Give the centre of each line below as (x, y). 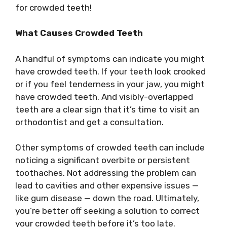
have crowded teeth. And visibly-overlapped (104, 97)
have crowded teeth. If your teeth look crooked (110, 71)
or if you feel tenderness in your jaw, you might (110, 84)
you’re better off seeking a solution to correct (107, 211)
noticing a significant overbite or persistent (103, 160)
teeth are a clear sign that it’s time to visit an (107, 109)
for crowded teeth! (53, 7)
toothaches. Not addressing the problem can (106, 173)
